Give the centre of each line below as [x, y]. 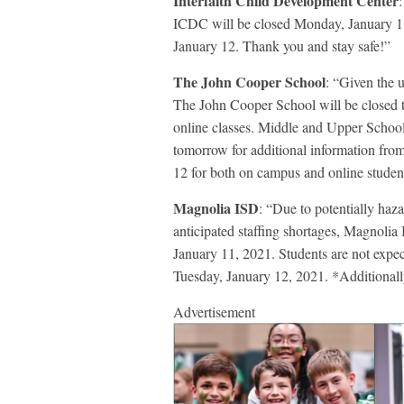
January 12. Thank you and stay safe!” [282, 46]
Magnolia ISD [216, 208]
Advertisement [214, 312]
